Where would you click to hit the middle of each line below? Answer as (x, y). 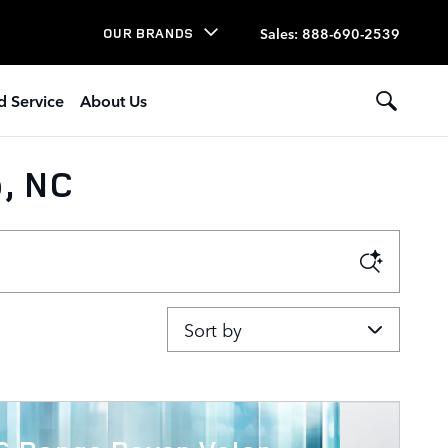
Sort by (195, 319)
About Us (113, 100)
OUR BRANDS (148, 32)
